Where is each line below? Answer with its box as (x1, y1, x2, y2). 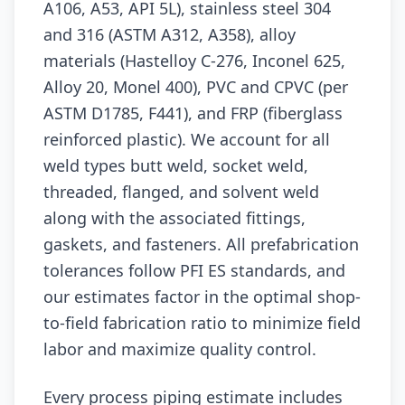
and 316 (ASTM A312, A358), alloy (43, 24, 296, 45)
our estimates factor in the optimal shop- (43, 286, 361, 307)
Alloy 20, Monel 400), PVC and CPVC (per (43, 76, 348, 98)
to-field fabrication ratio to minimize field (43, 312, 361, 334)
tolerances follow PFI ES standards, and (43, 259, 345, 281)
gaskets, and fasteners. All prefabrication (43, 233, 359, 255)
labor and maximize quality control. (43, 338, 316, 360)
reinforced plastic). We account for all (43, 128, 330, 150)
